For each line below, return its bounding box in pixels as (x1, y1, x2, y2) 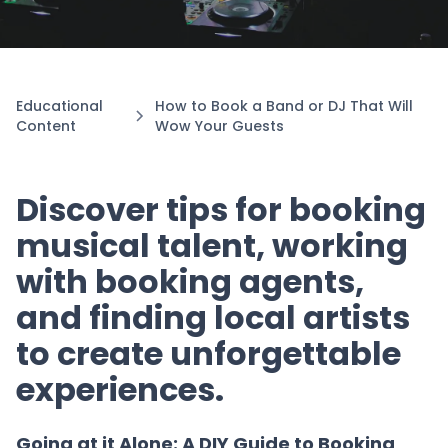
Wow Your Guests (154, 116, 284, 136)
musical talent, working (16, 223, 408, 268)
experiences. (16, 367, 224, 412)
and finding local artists (16, 295, 410, 340)
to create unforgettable (16, 331, 401, 376)
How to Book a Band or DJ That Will (154, 96, 413, 116)
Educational (16, 96, 103, 116)
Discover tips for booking (16, 187, 426, 232)
